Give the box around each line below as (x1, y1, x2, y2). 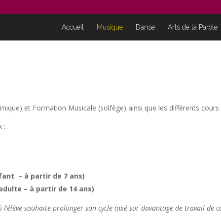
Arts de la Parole (167, 23, 218, 31)
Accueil (61, 23, 84, 31)
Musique (96, 23, 123, 31)
